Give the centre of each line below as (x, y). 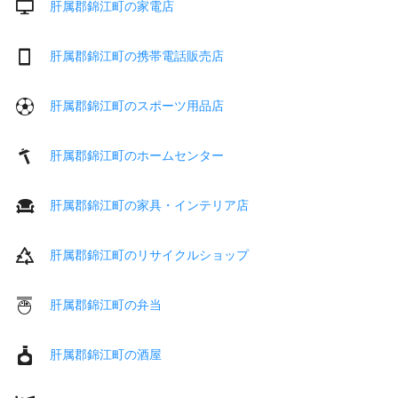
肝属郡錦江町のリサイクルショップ (149, 255)
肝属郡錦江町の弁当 (106, 304)
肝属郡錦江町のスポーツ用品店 (137, 105)
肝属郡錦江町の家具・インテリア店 (149, 205)
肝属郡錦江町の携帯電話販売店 (137, 56)
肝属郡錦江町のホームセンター (137, 155)
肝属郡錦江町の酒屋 (106, 354)
